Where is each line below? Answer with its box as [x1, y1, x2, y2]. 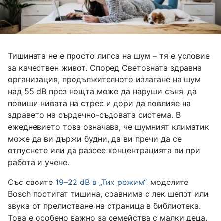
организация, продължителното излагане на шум [8, 74, 201, 85]
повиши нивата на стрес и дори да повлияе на [8, 98, 191, 109]
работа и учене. [8, 157, 69, 168]
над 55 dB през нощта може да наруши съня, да [8, 86, 197, 97]
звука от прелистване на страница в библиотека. [8, 201, 201, 211]
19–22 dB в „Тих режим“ [55, 177, 146, 187]
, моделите [146, 177, 188, 187]
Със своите [8, 177, 55, 187]
